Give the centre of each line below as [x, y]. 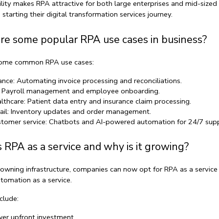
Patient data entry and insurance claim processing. [108, 101]
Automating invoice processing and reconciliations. [98, 80]
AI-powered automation [135, 121]
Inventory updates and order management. [80, 111]
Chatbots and [71, 121]
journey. [159, 14]
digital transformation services [96, 14]
